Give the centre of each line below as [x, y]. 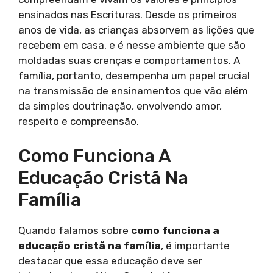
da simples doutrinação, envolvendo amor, [120, 106]
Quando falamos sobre [75, 230]
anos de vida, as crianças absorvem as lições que [136, 30]
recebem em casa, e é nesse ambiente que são [132, 45]
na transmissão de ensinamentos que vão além [133, 91]
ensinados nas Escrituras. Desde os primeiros [128, 15]
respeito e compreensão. [79, 122]
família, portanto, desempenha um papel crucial [134, 76]
